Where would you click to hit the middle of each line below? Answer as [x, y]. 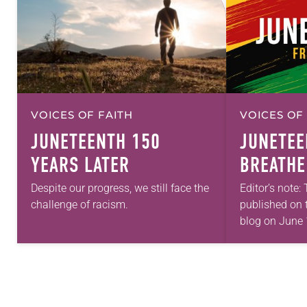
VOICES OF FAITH [82, 114]
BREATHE [273, 165]
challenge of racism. [79, 204]
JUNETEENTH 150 [96, 142]
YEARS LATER [80, 165]
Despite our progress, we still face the [120, 188]
